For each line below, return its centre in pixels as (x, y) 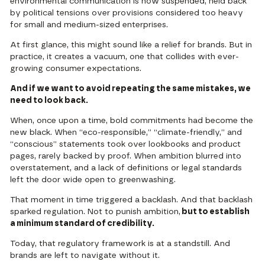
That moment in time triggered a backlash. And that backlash (132, 200)
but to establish (215, 212)
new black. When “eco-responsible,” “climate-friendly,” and (126, 133)
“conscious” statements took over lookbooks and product (126, 145)
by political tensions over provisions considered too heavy (127, 13)
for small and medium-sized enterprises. (89, 25)
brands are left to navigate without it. (85, 256)
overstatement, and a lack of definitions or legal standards (126, 168)
